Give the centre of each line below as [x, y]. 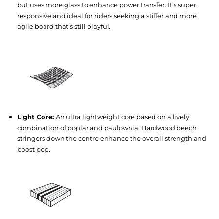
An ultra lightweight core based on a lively [122, 117]
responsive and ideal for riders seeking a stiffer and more [107, 16]
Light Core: [36, 117]
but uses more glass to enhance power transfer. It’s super [107, 5]
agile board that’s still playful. [64, 27]
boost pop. [34, 149]
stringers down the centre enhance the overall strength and [112, 139]
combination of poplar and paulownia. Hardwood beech [107, 128]
